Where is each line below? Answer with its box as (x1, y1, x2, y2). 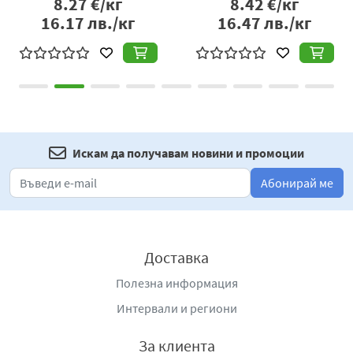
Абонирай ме (261, 174, 333, 191)
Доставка (144, 247, 209, 267)
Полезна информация (115, 274, 238, 291)
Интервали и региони (116, 299, 237, 316)
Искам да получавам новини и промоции (72, 144, 304, 161)
